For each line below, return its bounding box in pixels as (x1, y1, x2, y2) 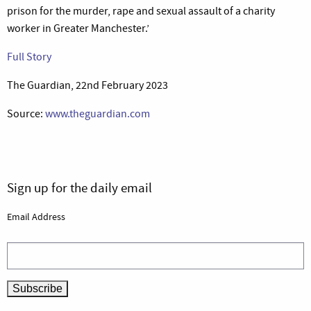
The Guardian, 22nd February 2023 (7, 78, 168, 92)
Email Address (7, 210, 65, 223)
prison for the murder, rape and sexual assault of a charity (7, 3, 275, 18)
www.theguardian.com (45, 106, 150, 121)
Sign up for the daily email (7, 178, 152, 196)
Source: (7, 106, 45, 121)
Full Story (7, 49, 51, 64)
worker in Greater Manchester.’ (7, 21, 149, 35)
